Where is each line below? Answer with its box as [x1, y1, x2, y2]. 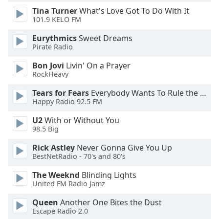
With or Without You [43, 115, 119, 126]
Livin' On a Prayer [64, 60, 131, 71]
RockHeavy [32, 69, 68, 79]
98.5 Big [32, 124, 59, 134]
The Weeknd [32, 170, 80, 180]
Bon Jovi [32, 60, 64, 71]
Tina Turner [32, 5, 77, 16]
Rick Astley [32, 142, 75, 153]
